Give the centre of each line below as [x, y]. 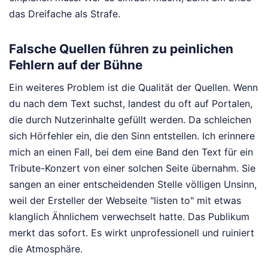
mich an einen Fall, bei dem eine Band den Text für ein [131, 152]
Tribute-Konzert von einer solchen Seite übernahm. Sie [132, 168]
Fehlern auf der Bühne [76, 65]
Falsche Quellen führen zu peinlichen [121, 49]
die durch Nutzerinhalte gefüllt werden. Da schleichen [130, 119]
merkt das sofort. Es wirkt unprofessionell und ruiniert [132, 232]
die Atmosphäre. [46, 249]
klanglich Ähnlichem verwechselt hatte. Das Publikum [129, 216]
